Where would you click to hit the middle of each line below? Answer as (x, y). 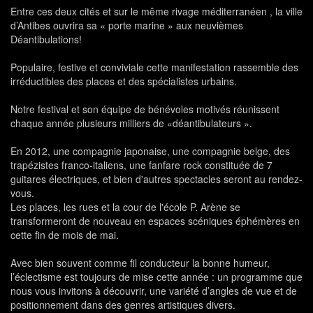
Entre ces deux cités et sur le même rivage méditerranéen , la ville (156, 12)
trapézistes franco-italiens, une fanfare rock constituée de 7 (141, 165)
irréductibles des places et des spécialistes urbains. (124, 81)
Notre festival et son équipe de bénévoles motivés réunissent (145, 109)
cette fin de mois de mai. (65, 235)
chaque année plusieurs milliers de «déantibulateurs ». (131, 123)
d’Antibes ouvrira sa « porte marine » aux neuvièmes (127, 26)
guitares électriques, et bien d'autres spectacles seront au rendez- (156, 179)
